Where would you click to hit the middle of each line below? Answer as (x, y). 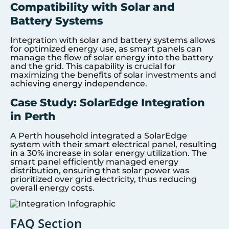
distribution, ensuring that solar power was (100, 170)
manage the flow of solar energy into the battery (112, 58)
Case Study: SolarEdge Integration (108, 102)
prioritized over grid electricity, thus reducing (104, 179)
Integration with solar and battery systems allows (113, 40)
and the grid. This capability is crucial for (93, 66)
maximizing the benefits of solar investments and (113, 75)
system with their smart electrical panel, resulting (113, 144)
